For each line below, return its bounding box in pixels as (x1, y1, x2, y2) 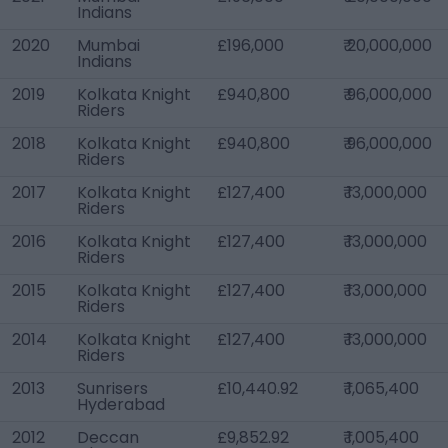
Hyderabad (77, 393, 165, 416)
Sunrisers (77, 377, 148, 400)
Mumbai (77, 34, 140, 57)
